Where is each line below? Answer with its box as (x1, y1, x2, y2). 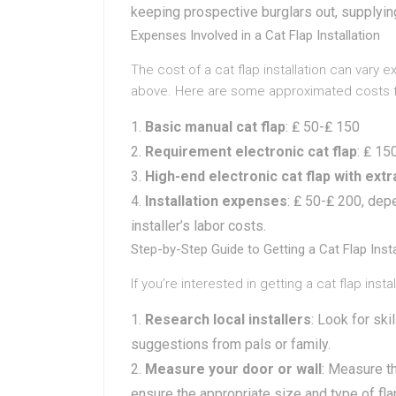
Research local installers (145, 311, 311, 328)
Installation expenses (145, 193, 287, 209)
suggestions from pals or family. (131, 336, 331, 353)
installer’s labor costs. (131, 217, 266, 234)
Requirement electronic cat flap (145, 143, 357, 160)
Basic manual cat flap (145, 118, 286, 135)
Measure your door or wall (145, 361, 322, 377)
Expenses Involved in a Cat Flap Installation (131, 27, 380, 43)
